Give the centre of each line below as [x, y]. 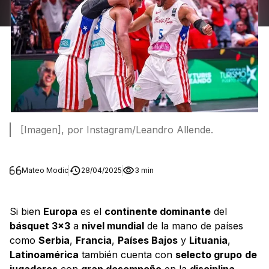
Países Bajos [148, 240]
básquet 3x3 [40, 225]
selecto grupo [209, 254]
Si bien [26, 211]
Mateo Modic [45, 170]
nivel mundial [113, 225]
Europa [60, 211]
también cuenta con [127, 254]
